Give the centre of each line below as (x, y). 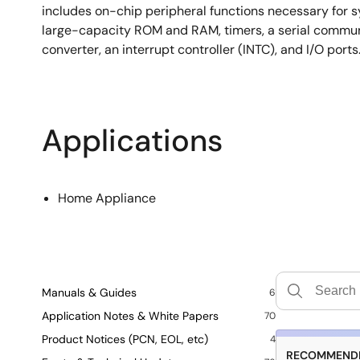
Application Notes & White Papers (130, 316)
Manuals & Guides (89, 292)
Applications (132, 141)
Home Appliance (107, 198)
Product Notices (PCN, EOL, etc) (125, 339)
